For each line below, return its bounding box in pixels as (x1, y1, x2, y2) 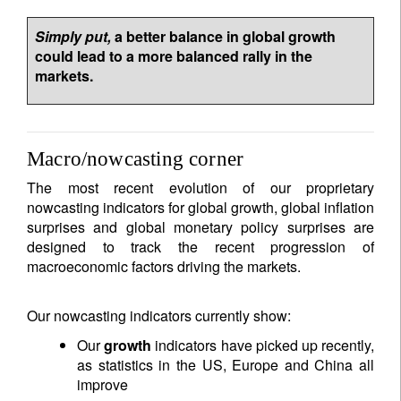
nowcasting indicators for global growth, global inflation (27, 197, 374, 218)
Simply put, (35, 26, 115, 47)
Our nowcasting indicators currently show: (27, 305, 291, 326)
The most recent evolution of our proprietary (27, 177, 374, 198)
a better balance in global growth (115, 26, 336, 47)
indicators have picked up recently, (155, 335, 375, 355)
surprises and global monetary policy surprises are (27, 217, 374, 237)
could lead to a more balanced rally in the (35, 46, 312, 66)
